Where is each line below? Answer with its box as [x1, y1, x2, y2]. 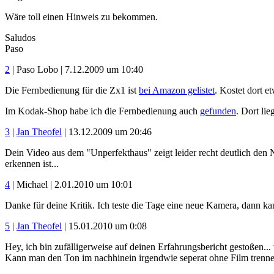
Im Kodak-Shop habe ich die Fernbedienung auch [5, 105, 200, 116]
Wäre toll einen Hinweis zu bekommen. [5, 11, 158, 22]
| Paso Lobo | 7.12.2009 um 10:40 [10, 64, 143, 75]
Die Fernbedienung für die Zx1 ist [5, 84, 139, 95]
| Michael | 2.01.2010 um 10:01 [10, 179, 133, 190]
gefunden [200, 105, 236, 116]
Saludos [5, 32, 35, 43]
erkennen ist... [5, 158, 59, 169]
